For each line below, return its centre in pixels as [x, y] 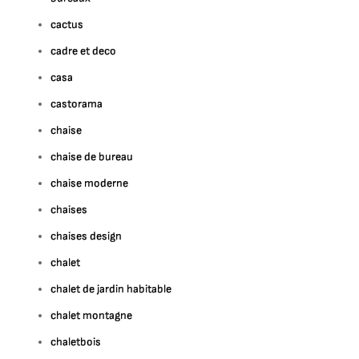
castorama [77, 104]
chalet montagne [92, 315]
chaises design [87, 236]
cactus [67, 24]
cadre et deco [84, 51]
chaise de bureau [92, 157]
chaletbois [76, 342]
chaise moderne [90, 183]
